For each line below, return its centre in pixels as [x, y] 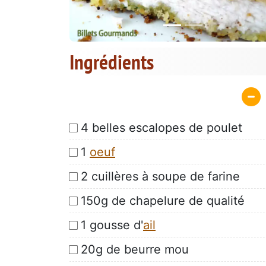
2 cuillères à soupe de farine [160, 176]
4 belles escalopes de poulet [161, 127]
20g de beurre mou [135, 249]
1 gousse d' [112, 225]
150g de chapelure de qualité [163, 200]
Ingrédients [112, 62]
